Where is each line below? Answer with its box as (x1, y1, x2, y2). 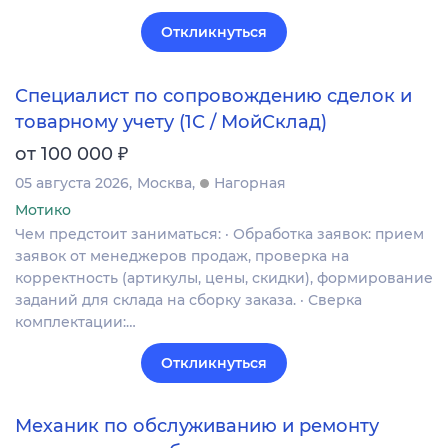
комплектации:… (15, 312, 136, 331)
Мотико (15, 200, 71, 219)
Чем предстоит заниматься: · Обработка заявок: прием (15, 224, 424, 243)
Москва (137, 173, 192, 192)
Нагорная (214, 173, 286, 192)
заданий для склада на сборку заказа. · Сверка (15, 290, 362, 309)
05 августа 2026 (15, 173, 129, 192)
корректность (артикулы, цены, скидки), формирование (15, 268, 433, 287)
